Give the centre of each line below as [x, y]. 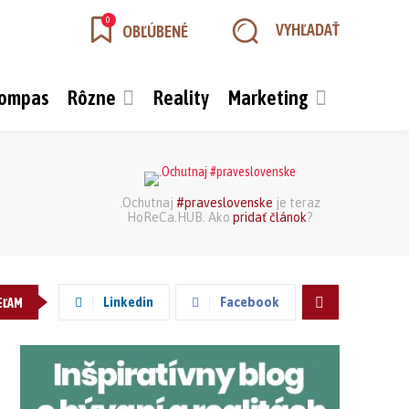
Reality [181, 98]
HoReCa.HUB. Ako [180, 218]
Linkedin [128, 303]
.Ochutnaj [148, 203]
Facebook [250, 303]
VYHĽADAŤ [307, 30]
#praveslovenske [225, 203]
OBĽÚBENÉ [155, 31]
